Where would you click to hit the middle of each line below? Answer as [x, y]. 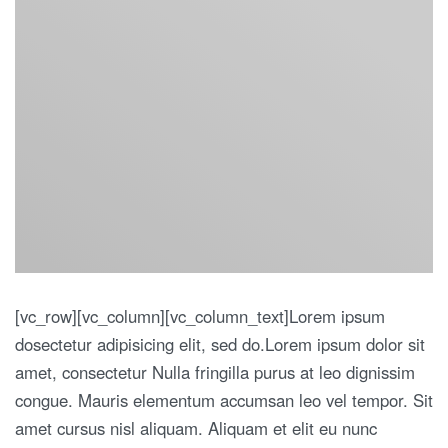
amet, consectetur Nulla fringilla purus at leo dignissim [215, 371]
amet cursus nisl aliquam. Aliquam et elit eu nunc [196, 427]
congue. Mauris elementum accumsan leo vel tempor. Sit [224, 399]
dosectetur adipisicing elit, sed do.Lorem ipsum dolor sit [220, 343]
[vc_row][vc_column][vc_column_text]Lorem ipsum [200, 315]
